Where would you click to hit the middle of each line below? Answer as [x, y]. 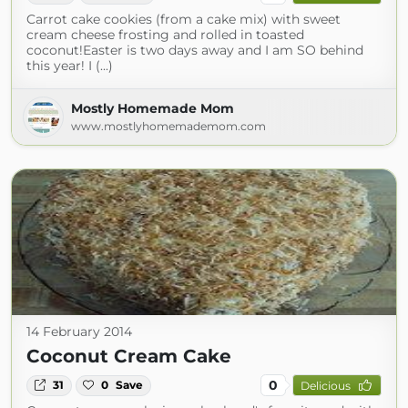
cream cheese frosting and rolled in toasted [165, 35]
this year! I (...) [70, 66]
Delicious [325, 385]
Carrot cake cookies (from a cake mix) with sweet [184, 20]
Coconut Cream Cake [129, 357]
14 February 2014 [79, 332]
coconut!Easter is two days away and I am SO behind [195, 51]
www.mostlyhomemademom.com [168, 127]
